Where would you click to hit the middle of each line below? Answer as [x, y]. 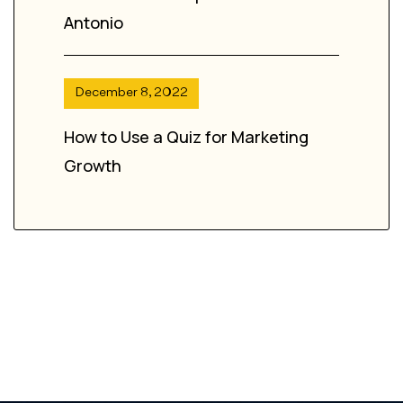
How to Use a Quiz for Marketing [186, 137]
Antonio [94, 23]
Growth [93, 166]
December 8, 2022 [131, 94]
